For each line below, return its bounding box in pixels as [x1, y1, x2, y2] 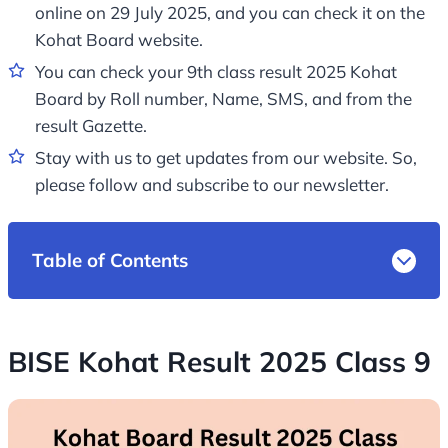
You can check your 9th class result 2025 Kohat [35, 61, 397, 83]
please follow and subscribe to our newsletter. [35, 174, 389, 196]
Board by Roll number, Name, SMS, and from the [35, 88, 412, 110]
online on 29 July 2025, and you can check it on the [35, 2, 425, 24]
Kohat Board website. [35, 29, 203, 51]
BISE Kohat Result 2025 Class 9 [8, 344, 439, 380]
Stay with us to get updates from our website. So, [35, 147, 417, 169]
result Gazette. [35, 115, 147, 137]
